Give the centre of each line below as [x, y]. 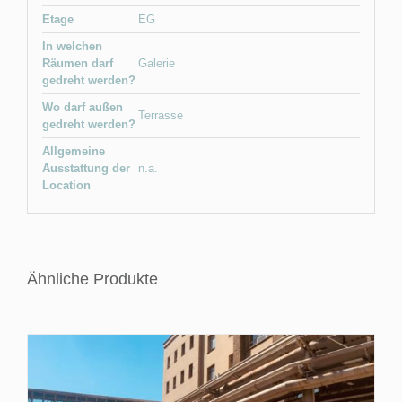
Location [66, 186]
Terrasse [160, 116]
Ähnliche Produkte [92, 279]
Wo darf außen [82, 108]
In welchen [72, 47]
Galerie [156, 64]
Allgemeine [73, 152]
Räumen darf [77, 64]
